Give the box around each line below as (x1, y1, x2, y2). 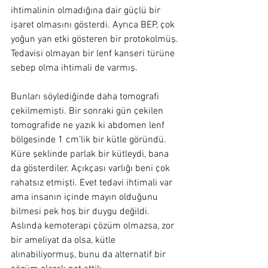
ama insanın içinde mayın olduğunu (11, 191, 160, 203)
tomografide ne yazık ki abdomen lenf (11, 120, 167, 132)
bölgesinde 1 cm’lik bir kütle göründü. (11, 134, 169, 146)
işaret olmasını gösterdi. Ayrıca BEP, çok (11, 19, 177, 31)
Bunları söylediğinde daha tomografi (11, 91, 162, 103)
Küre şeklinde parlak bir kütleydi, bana (11, 148, 171, 160)
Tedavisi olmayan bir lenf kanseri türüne (11, 48, 177, 60)
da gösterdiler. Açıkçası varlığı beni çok (11, 163, 172, 175)
